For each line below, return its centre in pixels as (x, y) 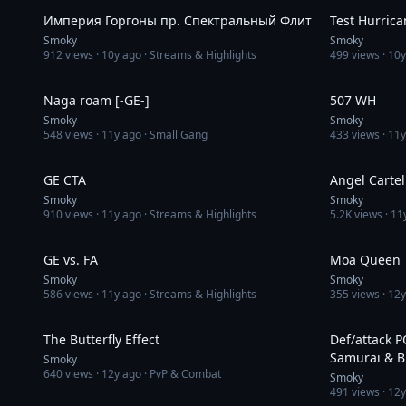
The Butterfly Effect (101, 339)
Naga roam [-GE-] (97, 100)
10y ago (121, 55)
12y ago (121, 374)
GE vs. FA (71, 260)
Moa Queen (365, 260)
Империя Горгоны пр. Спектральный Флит (178, 20)
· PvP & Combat (181, 374)
